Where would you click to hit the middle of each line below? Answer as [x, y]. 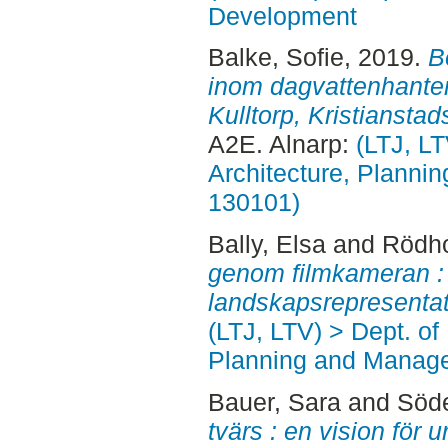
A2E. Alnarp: [281, 144]
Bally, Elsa [266, 244]
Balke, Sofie [275, 57]
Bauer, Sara [274, 401]
